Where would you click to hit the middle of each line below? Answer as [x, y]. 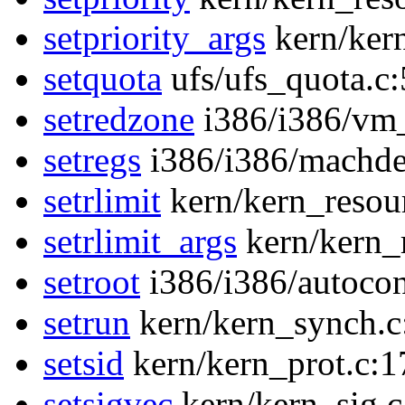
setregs [92, 160]
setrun [87, 323]
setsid [84, 363]
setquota [103, 79]
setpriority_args [155, 38]
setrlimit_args [140, 241]
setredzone [119, 119]
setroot [92, 282]
